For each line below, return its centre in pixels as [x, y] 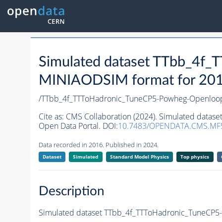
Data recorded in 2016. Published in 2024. [98, 145]
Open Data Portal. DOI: [78, 126]
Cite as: [52, 117]
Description [71, 191]
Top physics [195, 157]
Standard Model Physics [139, 157]
